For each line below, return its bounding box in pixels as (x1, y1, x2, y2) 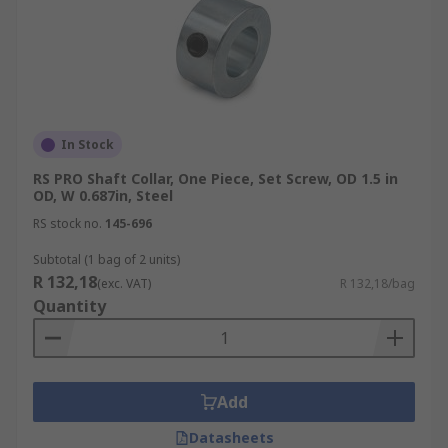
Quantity (33, 295, 106, 317)
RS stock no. (33, 215, 102, 232)
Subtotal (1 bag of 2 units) (33, 251, 180, 268)
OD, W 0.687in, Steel (33, 186, 173, 205)
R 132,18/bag (340, 275, 415, 292)
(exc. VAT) (97, 275, 151, 292)
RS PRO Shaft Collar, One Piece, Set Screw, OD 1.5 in (33, 169, 398, 188)
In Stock (61, 136, 114, 153)
